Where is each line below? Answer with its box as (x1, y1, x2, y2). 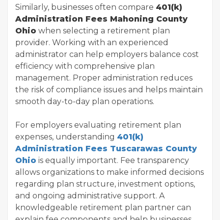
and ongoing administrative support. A (15, 191, 165, 201)
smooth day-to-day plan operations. (15, 97, 154, 107)
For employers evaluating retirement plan (15, 120, 181, 130)
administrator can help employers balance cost (15, 50, 199, 59)
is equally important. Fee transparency (36, 156, 189, 165)
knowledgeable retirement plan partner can (15, 203, 191, 213)
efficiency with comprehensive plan (15, 61, 155, 71)
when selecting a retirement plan (36, 26, 170, 36)
